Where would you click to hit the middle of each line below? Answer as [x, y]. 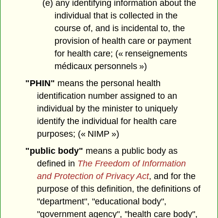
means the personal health [108, 83]
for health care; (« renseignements [121, 54]
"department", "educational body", [102, 201]
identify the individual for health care [107, 121]
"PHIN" [40, 83]
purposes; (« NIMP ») [78, 134]
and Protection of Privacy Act [93, 176]
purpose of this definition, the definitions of [119, 189]
